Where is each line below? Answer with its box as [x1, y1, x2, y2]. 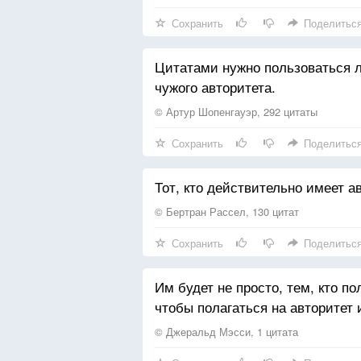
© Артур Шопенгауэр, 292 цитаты [155, 104, 317, 119]
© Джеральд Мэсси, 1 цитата [155, 324, 298, 339]
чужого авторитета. [155, 77, 276, 97]
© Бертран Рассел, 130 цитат [155, 204, 299, 219]
